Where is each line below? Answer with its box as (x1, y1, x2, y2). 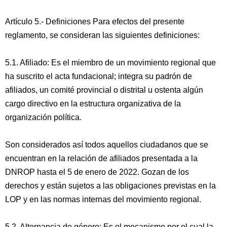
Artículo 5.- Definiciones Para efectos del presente (5, 17, 184, 26)
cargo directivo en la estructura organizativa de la (5, 99, 181, 108)
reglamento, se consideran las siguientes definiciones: (5, 31, 200, 40)
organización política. (5, 113, 82, 122)
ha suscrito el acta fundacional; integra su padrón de (5, 72, 192, 81)
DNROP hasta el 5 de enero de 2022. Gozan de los (5, 168, 189, 176)
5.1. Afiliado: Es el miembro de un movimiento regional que (5, 58, 216, 67)
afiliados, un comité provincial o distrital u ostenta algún (5, 86, 203, 94)
